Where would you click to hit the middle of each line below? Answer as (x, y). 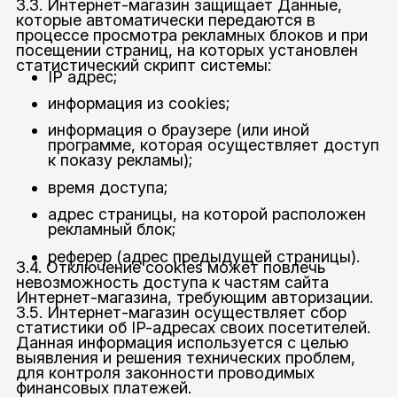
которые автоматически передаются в (165, 19)
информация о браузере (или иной (178, 130)
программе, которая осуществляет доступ (213, 145)
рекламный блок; (111, 230)
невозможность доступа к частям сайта (172, 283)
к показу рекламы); (120, 160)
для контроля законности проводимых (165, 373)
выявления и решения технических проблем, (185, 358)
